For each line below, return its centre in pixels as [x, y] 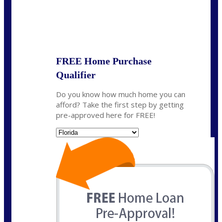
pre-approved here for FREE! [106, 115]
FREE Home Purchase [104, 61]
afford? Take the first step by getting [120, 104]
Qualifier [76, 75]
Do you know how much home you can [121, 94]
